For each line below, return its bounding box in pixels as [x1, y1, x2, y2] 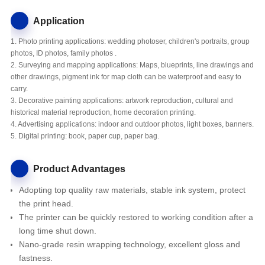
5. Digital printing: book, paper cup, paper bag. [10, 132, 159, 141]
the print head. [18, 199, 73, 209]
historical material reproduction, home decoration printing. [10, 108, 196, 117]
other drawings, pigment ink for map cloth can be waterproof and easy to [10, 73, 241, 82]
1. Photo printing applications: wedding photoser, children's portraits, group [10, 37, 250, 46]
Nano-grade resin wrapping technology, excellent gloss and [18, 240, 240, 250]
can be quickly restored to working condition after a [60, 212, 253, 222]
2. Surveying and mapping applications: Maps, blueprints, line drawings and [10, 61, 254, 70]
